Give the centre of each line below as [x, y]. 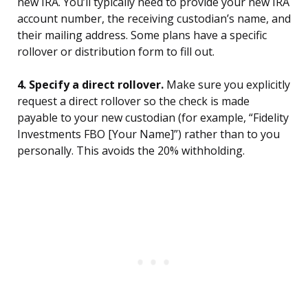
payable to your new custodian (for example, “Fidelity [153, 118]
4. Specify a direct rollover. [90, 85]
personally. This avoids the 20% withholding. [131, 151]
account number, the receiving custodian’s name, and [154, 19]
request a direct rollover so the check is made [133, 101]
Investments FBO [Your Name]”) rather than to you [148, 134]
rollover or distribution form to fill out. [116, 52]
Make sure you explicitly [227, 85]
